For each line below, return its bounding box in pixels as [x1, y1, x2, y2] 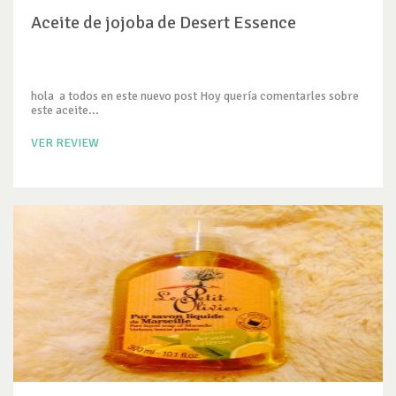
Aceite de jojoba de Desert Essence [31, 11, 296, 34]
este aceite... [31, 103, 99, 118]
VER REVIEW [31, 135, 99, 150]
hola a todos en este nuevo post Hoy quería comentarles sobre [31, 88, 359, 103]
